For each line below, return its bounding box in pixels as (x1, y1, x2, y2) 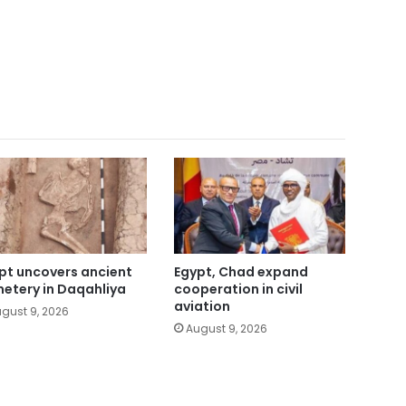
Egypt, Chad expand (173, 262, 308, 281)
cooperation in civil (173, 279, 303, 298)
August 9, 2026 (185, 320, 267, 336)
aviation (173, 296, 230, 315)
